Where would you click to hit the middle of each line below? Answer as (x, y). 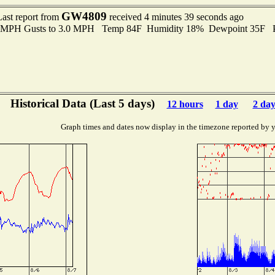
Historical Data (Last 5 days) (82, 103)
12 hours (185, 104)
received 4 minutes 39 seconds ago (175, 17)
